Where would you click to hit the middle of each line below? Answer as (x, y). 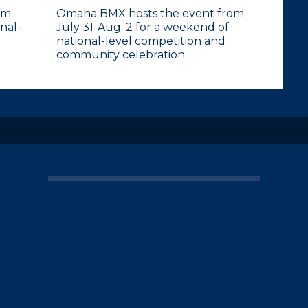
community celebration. (122, 55)
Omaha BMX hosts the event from (150, 13)
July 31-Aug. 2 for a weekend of (143, 27)
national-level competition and (141, 41)
